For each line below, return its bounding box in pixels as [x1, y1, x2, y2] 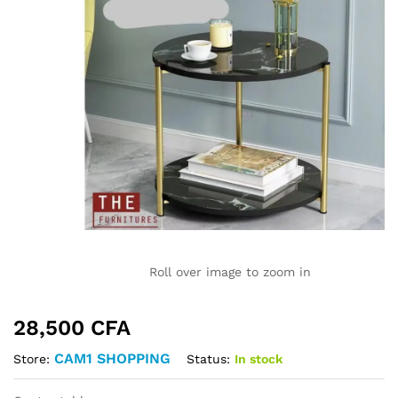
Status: [187, 351, 230, 366]
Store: [13, 352, 54, 367]
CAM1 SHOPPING [54, 350, 171, 368]
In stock [235, 351, 283, 366]
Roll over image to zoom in [149, 265, 311, 280]
